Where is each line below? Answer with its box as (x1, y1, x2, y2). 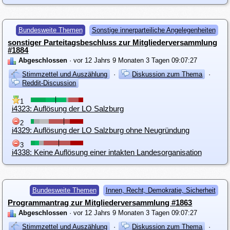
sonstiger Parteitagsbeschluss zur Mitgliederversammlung (8, 37, 218, 47)
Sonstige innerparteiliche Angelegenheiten (91, 26, 216, 34)
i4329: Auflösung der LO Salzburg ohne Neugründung (11, 126, 189, 135)
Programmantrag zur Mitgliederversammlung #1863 (8, 198, 193, 207)
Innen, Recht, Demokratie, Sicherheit (105, 186, 216, 194)
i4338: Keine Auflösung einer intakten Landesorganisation (11, 147, 202, 157)
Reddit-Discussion (22, 79, 76, 87)
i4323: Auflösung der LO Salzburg (11, 104, 124, 113)
